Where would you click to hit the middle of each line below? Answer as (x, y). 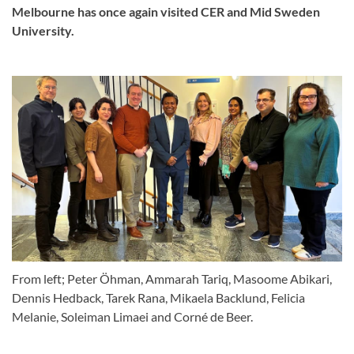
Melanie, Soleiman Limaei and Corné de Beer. (132, 317)
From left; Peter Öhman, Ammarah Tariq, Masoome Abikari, (172, 279)
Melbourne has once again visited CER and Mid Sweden (166, 11)
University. (43, 30)
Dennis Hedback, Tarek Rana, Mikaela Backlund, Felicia (158, 298)
